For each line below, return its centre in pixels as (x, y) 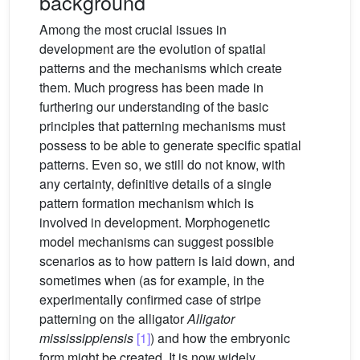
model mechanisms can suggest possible (157, 242)
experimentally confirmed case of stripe (150, 300)
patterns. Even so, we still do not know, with (162, 165)
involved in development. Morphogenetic (155, 223)
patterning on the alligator (113, 319)
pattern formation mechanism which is (147, 203)
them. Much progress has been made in (151, 88)
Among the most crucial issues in (133, 30)
